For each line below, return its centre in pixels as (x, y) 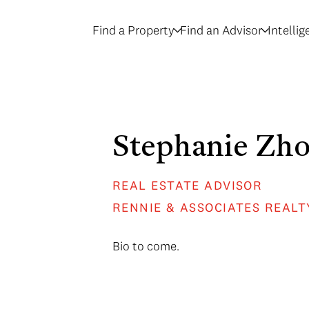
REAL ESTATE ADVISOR (188, 185)
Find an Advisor (221, 30)
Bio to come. (146, 246)
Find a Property (133, 30)
